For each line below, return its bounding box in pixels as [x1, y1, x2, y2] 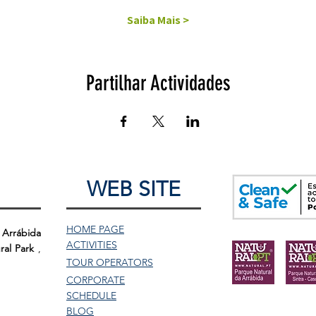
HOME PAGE [66, 222, 124, 236]
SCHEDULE [66, 288, 116, 302]
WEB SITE [87, 176, 181, 202]
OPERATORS [93, 255, 153, 269]
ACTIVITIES [66, 238, 117, 251]
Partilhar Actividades [85, 70, 231, 96]
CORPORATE [66, 273, 125, 286]
